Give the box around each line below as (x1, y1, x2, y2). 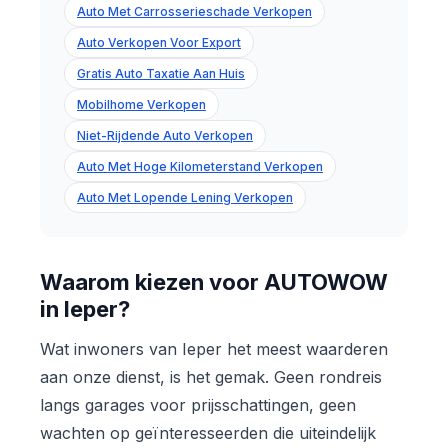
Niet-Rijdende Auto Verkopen (77, 127, 253, 143)
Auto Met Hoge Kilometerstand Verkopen (77, 158, 323, 174)
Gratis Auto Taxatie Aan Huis (77, 65, 245, 81)
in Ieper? (40, 295, 130, 322)
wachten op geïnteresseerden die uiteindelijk (40, 422, 376, 443)
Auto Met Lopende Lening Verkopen (77, 189, 293, 205)
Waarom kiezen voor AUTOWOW (40, 268, 388, 295)
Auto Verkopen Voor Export (77, 34, 241, 50)
